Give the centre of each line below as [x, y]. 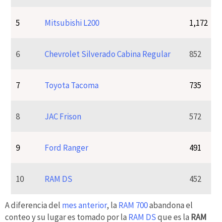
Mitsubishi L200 [72, 23]
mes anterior [84, 205]
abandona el [170, 205]
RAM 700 [133, 205]
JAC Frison [63, 116]
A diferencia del [33, 205]
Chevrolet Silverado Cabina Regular [108, 54]
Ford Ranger [67, 147]
